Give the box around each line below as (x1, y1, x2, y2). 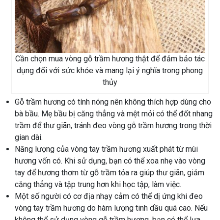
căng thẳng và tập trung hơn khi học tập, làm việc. (15, 179, 181, 189)
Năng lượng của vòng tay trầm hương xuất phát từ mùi (15, 144, 198, 154)
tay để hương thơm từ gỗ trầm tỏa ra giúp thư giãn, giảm (15, 167, 204, 177)
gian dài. (15, 132, 43, 142)
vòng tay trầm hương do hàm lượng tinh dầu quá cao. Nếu (15, 203, 208, 213)
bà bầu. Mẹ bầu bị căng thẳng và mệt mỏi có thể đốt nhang (15, 109, 213, 118)
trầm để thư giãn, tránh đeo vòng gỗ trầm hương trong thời (15, 120, 212, 130)
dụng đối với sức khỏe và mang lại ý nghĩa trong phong (17, 65, 203, 75)
